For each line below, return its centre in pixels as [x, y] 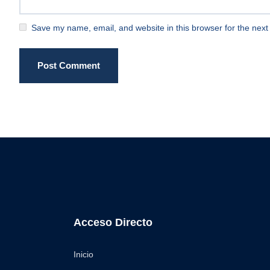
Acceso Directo [113, 223]
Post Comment [69, 66]
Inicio [83, 255]
